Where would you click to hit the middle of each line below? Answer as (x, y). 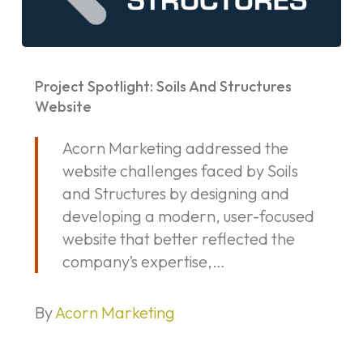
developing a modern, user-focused (188, 216)
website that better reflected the (178, 238)
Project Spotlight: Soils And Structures (163, 86)
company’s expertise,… (143, 261)
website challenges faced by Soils (180, 170)
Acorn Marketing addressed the (175, 147)
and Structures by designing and (175, 193)
